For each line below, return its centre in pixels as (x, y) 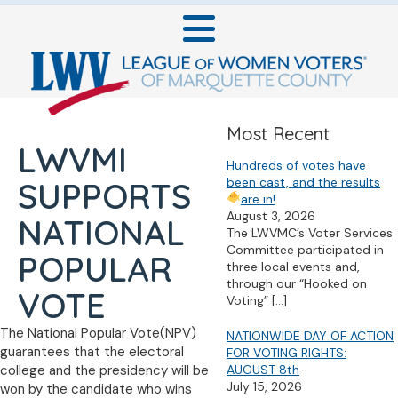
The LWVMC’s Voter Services (310, 233)
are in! (258, 199)
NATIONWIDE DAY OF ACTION (310, 336)
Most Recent (278, 134)
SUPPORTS (104, 196)
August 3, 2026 (271, 216)
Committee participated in (305, 250)
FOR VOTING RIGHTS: (287, 353)
